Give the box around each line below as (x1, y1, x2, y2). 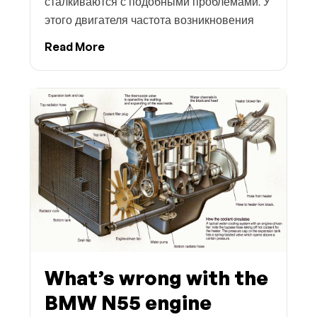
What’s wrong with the (45, 265, 268, 290)
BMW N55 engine (45, 289, 212, 315)
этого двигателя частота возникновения (45, 12, 254, 28)
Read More (45, 39, 105, 54)
